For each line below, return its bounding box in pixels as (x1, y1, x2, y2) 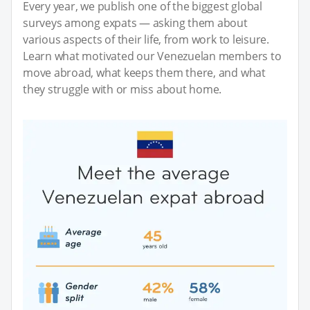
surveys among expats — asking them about (23, 15, 248, 30)
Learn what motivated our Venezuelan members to (23, 48, 282, 64)
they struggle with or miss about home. (23, 81, 222, 97)
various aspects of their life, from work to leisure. (23, 31, 270, 47)
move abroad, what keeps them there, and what (23, 64, 266, 80)
